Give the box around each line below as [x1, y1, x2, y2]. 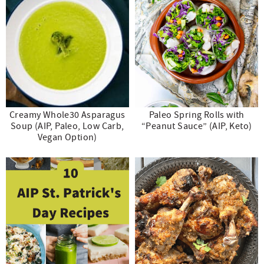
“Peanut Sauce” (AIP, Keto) [141, 120, 252, 133]
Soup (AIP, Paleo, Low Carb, [10, 120, 124, 133]
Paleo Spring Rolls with [148, 109, 245, 121]
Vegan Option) [37, 131, 97, 144]
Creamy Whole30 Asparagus [9, 109, 126, 121]
